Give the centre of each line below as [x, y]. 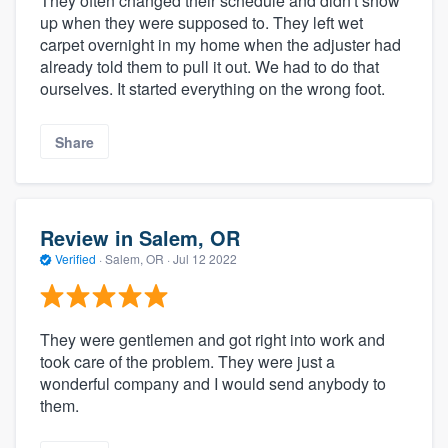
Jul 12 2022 [205, 259]
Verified [75, 259]
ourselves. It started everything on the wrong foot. [212, 89]
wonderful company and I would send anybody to [213, 383]
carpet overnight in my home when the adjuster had [220, 45]
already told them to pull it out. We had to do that [209, 67]
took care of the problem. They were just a [187, 361]
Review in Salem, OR [140, 238]
